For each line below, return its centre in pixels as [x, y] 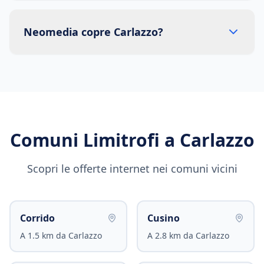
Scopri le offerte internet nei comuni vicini [132, 169]
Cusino [164, 218]
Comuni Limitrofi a [95, 140]
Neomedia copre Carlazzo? [93, 32]
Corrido [37, 218]
